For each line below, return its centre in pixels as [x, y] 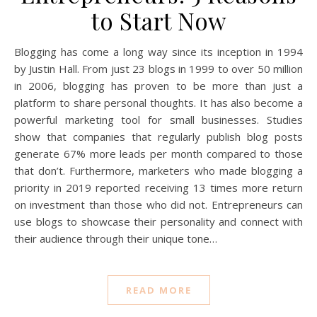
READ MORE [158, 290]
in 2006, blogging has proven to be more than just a [158, 85]
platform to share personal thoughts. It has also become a [158, 102]
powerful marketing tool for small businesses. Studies [158, 119]
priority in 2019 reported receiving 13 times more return [158, 187]
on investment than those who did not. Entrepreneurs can [158, 204]
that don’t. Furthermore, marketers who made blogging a [158, 170]
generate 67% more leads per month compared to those [158, 153]
